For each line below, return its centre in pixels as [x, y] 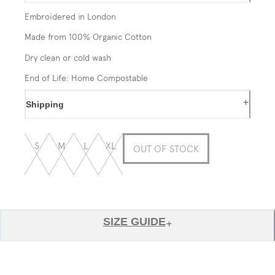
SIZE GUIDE [134, 222]
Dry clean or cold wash [68, 57]
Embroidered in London [70, 16]
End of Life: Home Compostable [86, 78]
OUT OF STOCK [166, 149]
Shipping [45, 105]
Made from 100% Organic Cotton [88, 37]
